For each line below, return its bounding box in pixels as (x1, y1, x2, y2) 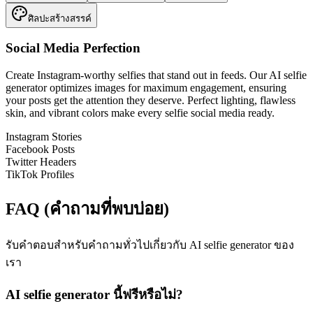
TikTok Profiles (6, 168, 74, 181)
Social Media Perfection (6, 41, 140, 56)
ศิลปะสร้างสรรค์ (28, 13, 92, 24)
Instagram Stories (6, 131, 82, 143)
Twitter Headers (6, 156, 76, 168)
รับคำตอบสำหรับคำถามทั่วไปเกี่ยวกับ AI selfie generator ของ (6, 238, 294, 251)
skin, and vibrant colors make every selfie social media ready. (6, 107, 275, 119)
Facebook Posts (6, 143, 75, 156)
